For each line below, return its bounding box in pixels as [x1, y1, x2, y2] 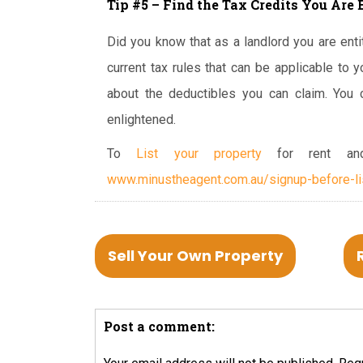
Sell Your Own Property [108, 245, 283, 266]
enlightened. [107, 111, 176, 127]
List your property [136, 145, 262, 161]
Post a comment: [104, 317, 215, 335]
